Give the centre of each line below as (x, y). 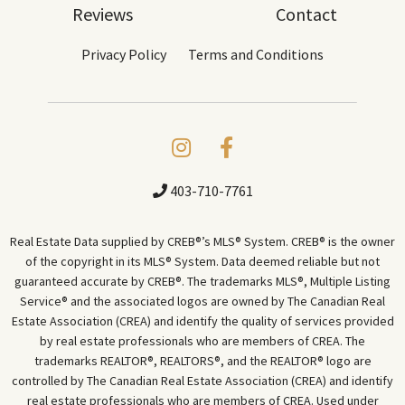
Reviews (102, 14)
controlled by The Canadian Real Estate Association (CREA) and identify (202, 381)
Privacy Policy (124, 55)
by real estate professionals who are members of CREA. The (202, 341)
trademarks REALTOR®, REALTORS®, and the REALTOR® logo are (202, 361)
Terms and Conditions (256, 55)
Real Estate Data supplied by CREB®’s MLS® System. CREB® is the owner (202, 242)
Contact (306, 14)
